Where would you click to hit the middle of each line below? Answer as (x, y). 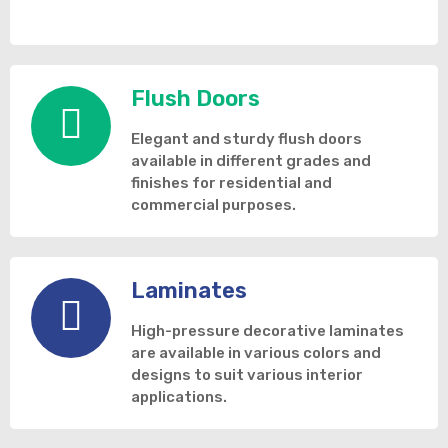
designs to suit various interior (247, 374)
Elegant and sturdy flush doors (246, 138)
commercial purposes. (213, 204)
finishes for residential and (231, 182)
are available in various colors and (256, 352)
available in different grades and (251, 160)
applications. (179, 396)
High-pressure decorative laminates (267, 330)
